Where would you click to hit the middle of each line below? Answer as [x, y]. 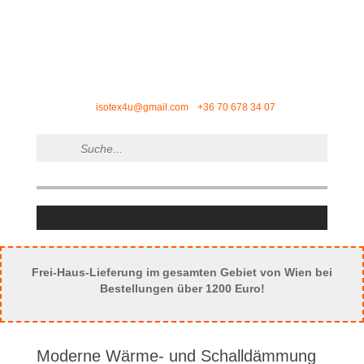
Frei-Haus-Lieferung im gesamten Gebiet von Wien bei [182, 272]
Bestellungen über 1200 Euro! [182, 288]
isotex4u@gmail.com [142, 107]
